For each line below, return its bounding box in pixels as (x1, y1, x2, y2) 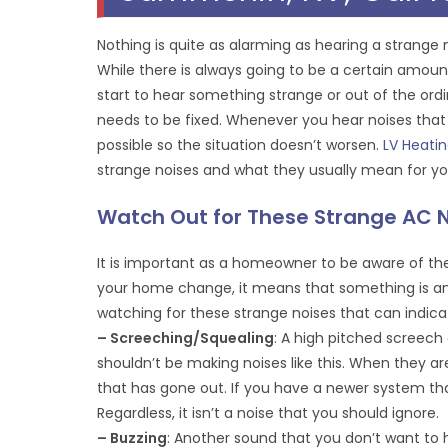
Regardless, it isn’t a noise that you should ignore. (97, 403, 440, 423)
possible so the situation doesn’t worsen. (97, 135, 384, 155)
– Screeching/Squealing (97, 328, 275, 348)
